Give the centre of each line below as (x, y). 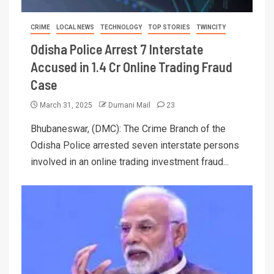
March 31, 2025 (66, 105)
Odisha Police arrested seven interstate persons (135, 145)
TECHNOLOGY (121, 27)
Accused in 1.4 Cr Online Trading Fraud (131, 66)
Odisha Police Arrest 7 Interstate (117, 49)
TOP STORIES (169, 27)
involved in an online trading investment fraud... (130, 161)
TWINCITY (211, 27)
